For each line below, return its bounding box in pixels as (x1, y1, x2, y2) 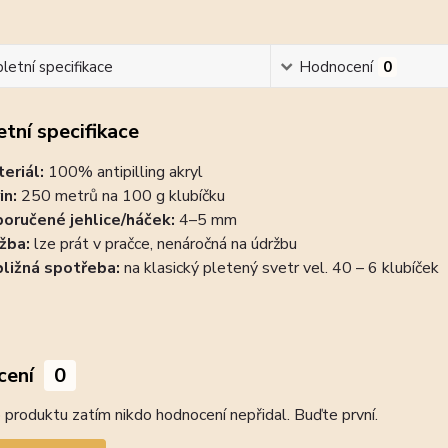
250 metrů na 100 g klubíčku (20, 185, 225, 208)
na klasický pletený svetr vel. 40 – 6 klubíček (119, 257, 439, 280)
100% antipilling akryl (47, 161, 203, 184)
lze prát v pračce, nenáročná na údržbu (33, 233, 297, 256)
